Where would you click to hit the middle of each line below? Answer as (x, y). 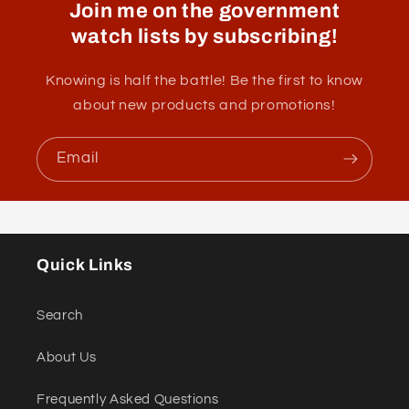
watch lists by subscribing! (204, 36)
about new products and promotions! (204, 105)
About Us (67, 358)
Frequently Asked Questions (128, 400)
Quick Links (85, 265)
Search (60, 316)
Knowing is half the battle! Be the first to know (204, 80)
